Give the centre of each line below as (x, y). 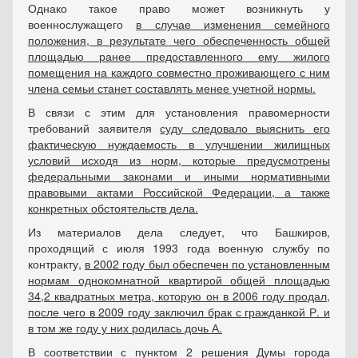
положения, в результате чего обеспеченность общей (179, 40)
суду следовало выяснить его (245, 128)
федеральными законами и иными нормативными (179, 176)
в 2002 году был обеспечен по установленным (208, 264)
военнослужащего (82, 24)
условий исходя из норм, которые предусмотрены (179, 160)
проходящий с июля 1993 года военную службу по (179, 248)
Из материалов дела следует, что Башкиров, (179, 232)
